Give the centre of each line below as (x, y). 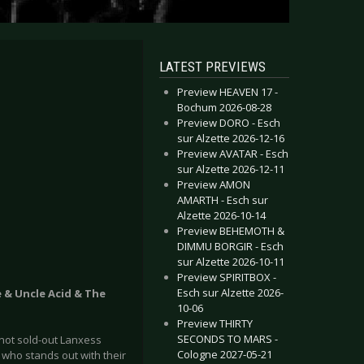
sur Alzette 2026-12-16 (231, 138)
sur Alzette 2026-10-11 (231, 262)
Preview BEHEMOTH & (231, 231)
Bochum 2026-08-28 (224, 107)
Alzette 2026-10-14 (221, 215)
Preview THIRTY (215, 323)
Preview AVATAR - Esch (233, 154)
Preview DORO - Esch (229, 123)
